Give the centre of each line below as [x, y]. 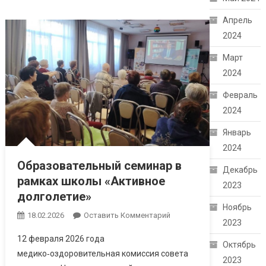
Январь [237, 133]
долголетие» [54, 197]
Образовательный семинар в [99, 166]
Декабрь [240, 170]
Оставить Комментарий [127, 216]
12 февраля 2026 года [61, 239]
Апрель [238, 20]
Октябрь [240, 245]
